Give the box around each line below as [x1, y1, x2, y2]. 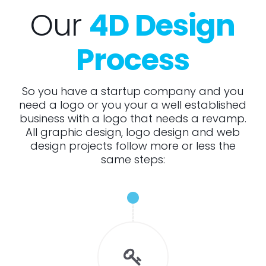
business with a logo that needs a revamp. [19, 110, 246, 126]
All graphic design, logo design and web [26, 124, 240, 140]
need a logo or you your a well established [19, 97, 247, 112]
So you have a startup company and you [22, 83, 244, 99]
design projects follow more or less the [30, 138, 236, 153]
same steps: [100, 151, 165, 167]
